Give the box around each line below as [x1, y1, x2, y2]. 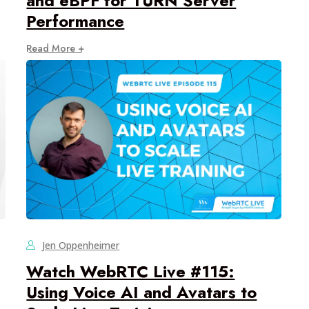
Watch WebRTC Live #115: [26, 259, 235, 284]
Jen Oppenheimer [42, 239, 120, 252]
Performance [26, 9, 125, 34]
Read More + [26, 41, 85, 56]
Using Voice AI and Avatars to [26, 280, 257, 305]
